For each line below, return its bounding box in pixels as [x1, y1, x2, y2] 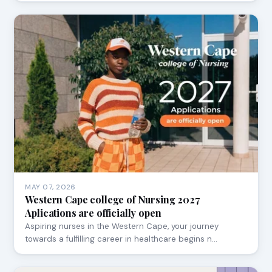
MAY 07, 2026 [25, 182, 76, 192]
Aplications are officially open [25, 206, 161, 219]
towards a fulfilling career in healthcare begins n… [25, 233, 218, 244]
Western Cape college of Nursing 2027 [25, 192, 200, 206]
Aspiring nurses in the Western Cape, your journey [25, 220, 219, 231]
